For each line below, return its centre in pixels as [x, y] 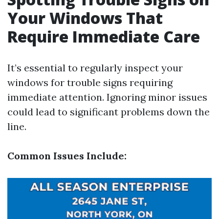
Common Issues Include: [67, 156]
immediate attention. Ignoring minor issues [107, 97]
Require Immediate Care [104, 36]
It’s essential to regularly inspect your [95, 68]
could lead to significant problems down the [109, 112]
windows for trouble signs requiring [90, 82]
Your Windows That [85, 18]
